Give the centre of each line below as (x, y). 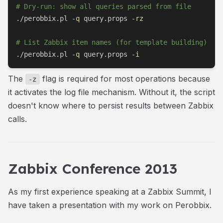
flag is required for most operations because (125, 78)
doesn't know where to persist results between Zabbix (111, 105)
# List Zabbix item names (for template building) (111, 42)
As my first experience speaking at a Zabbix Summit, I (110, 191)
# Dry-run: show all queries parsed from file (104, 6)
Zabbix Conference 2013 (93, 168)
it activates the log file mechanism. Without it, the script (111, 92)
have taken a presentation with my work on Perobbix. (110, 205)
